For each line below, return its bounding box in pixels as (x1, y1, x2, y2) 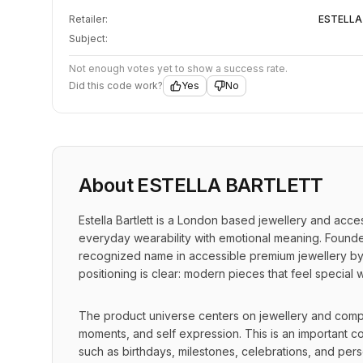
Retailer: (69, 13, 108, 25)
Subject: (69, 32, 108, 45)
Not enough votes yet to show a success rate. (69, 62, 288, 75)
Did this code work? (69, 79, 163, 92)
